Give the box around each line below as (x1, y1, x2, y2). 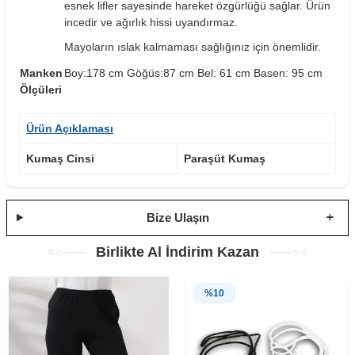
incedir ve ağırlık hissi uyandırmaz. (64, 15, 241, 29)
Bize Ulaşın (146, 210, 209, 224)
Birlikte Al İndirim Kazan (96, 243, 259, 260)
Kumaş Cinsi (26, 151, 94, 165)
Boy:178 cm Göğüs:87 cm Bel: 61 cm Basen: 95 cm (64, 66, 323, 79)
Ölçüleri (20, 82, 62, 96)
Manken (20, 66, 63, 79)
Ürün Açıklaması (26, 121, 113, 135)
